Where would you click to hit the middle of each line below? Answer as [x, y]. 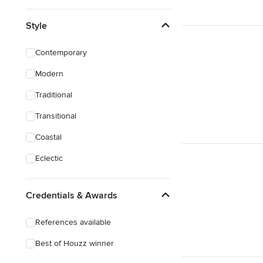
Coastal [48, 137]
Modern [49, 74]
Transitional [56, 116]
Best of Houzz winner [75, 243]
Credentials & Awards [72, 195]
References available [73, 222]
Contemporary [61, 53]
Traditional [54, 95]
